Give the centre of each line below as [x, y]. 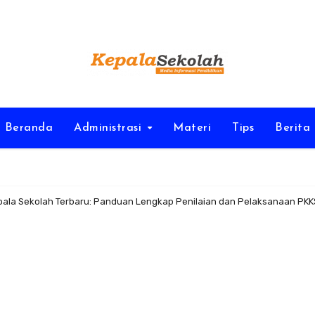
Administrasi [110, 128]
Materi [192, 128]
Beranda [29, 128]
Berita [293, 128]
